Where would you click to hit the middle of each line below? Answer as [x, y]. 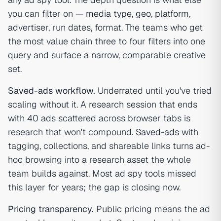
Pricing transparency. [51, 209]
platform [172, 14]
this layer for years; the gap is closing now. [94, 187]
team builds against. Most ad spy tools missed [102, 174]
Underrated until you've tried [153, 91]
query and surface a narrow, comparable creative [107, 55]
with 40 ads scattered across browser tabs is [99, 118]
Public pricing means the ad [152, 209]
